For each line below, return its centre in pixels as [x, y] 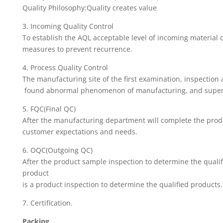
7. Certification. [47, 203]
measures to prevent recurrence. [77, 49]
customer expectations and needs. [80, 132]
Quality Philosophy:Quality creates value [89, 8]
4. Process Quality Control [65, 67]
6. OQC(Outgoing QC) [57, 150]
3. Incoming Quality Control [68, 26]
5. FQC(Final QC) [49, 109]
